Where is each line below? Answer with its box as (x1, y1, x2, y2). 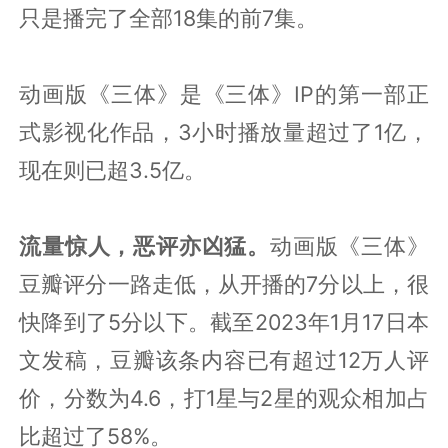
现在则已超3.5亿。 (19, 156, 207, 183)
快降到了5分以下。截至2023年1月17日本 (19, 308, 429, 335)
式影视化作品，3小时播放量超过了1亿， (19, 118, 429, 145)
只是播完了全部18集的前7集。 (19, 4, 319, 31)
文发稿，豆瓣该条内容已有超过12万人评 (19, 346, 429, 373)
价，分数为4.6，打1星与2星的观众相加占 (19, 384, 429, 411)
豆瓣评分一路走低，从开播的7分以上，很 (19, 270, 429, 297)
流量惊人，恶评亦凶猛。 (19, 232, 271, 259)
